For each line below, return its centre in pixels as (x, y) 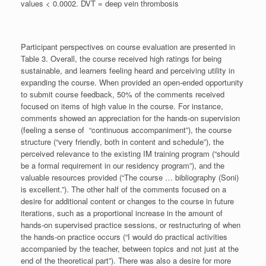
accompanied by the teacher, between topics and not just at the (130, 249)
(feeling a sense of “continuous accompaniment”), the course (126, 130)
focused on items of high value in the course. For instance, (122, 106)
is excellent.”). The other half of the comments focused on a (123, 189)
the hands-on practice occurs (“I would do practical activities (124, 237)
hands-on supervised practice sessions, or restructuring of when (131, 225)
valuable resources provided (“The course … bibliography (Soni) (130, 178)
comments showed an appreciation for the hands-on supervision (130, 118)
